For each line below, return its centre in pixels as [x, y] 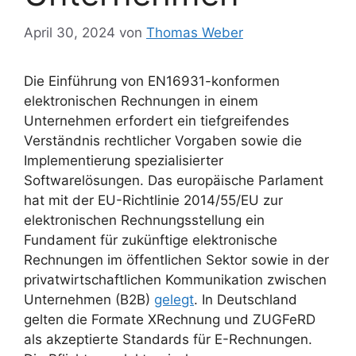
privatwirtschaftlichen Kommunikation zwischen [175, 279]
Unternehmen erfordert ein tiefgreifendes [157, 120]
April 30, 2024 [70, 32]
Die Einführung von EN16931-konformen [152, 81]
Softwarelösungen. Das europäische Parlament [174, 180]
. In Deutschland [246, 299]
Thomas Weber [195, 32]
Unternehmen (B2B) [89, 299]
